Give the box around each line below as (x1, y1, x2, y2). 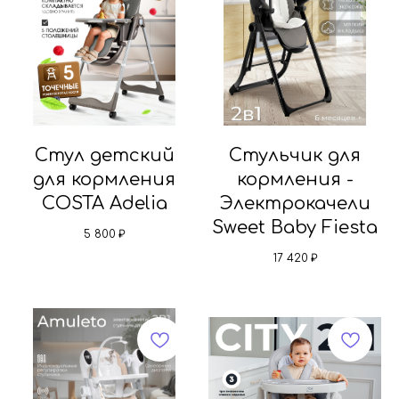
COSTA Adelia (41, 193, 167, 215)
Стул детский (34, 145, 175, 167)
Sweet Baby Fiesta (212, 217, 378, 239)
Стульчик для (229, 145, 361, 167)
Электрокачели (219, 193, 370, 215)
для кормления (33, 169, 175, 191)
